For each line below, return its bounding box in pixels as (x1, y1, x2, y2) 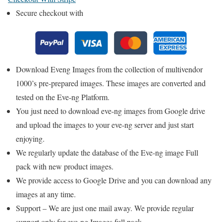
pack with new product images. (16, 161, 113, 172)
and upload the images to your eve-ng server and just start (16, 119, 194, 130)
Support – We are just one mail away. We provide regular (16, 203, 194, 214)
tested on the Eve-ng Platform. (16, 92, 110, 103)
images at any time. (16, 189, 76, 200)
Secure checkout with (16, 7, 83, 18)
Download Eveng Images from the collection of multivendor (16, 64, 203, 75)
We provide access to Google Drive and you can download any (16, 175, 212, 186)
